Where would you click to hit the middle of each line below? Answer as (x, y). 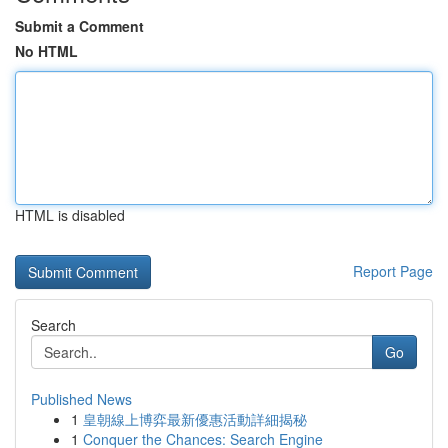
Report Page (393, 271)
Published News (81, 399)
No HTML (46, 51)
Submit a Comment (79, 26)
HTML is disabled (70, 215)
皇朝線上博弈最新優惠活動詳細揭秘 (195, 419)
